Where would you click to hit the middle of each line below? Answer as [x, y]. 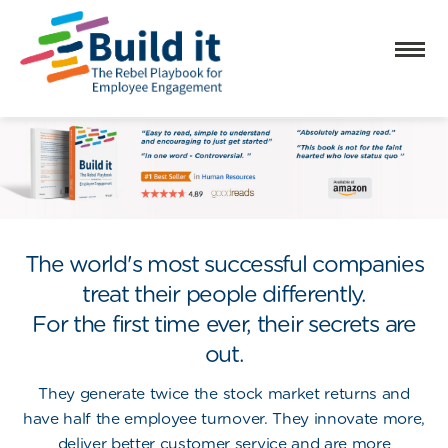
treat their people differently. [224, 293]
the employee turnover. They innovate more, [258, 418]
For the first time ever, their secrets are [224, 323]
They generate [94, 393]
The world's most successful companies [224, 263]
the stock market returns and [299, 393]
